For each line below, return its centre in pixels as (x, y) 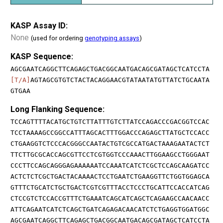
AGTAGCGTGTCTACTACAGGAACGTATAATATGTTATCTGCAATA (120, 80)
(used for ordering (58, 38)
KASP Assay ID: (39, 25)
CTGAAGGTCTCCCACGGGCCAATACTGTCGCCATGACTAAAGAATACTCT (110, 143)
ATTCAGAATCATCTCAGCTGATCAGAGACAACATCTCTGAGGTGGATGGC (110, 209)
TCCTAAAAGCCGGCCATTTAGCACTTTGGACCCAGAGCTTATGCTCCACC (110, 132)
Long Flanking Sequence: (57, 109)
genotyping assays (112, 38)
